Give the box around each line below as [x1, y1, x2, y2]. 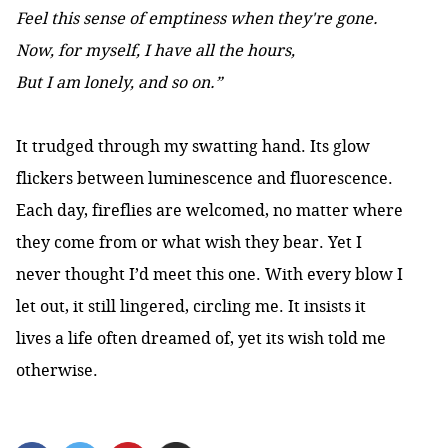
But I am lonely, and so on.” [16, 71, 222, 94]
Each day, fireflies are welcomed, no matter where [16, 199, 403, 222]
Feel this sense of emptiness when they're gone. [16, 7, 378, 30]
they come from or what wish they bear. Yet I [16, 231, 362, 254]
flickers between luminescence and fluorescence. [16, 167, 393, 190]
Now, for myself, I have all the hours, [16, 39, 295, 62]
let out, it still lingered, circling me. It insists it [16, 295, 366, 318]
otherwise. [16, 359, 98, 382]
